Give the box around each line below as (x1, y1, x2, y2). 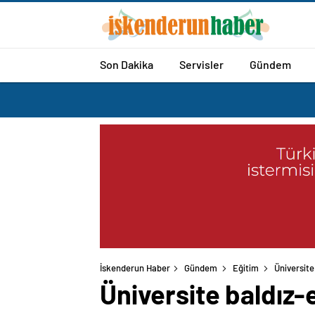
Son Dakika (100, 57, 153, 71)
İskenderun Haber (100, 262, 170, 274)
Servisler (179, 57, 224, 71)
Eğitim (233, 262, 259, 274)
